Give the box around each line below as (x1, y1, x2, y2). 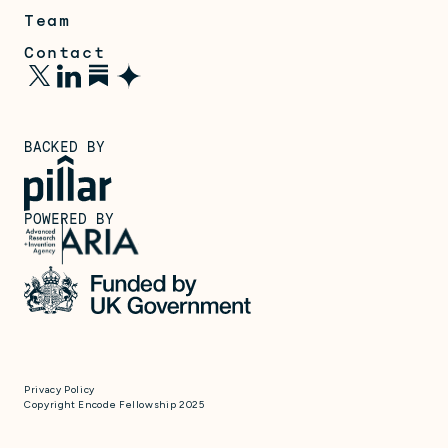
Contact (24, 42, 106, 62)
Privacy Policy (24, 382, 95, 396)
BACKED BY (24, 138, 106, 155)
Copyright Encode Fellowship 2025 (24, 397, 205, 411)
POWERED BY (24, 210, 115, 227)
